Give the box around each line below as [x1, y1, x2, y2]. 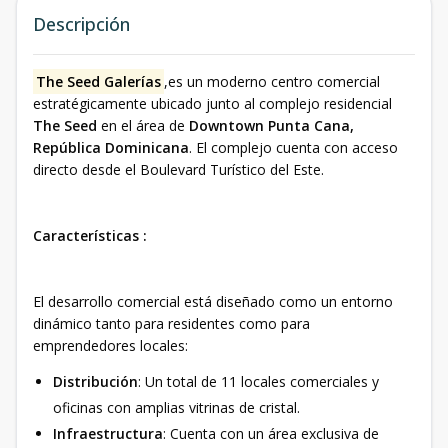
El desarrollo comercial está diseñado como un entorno [33, 292, 393, 311]
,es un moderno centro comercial [163, 72, 380, 91]
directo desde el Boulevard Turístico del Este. [33, 160, 324, 179]
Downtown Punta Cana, [189, 116, 354, 135]
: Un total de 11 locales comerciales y [138, 372, 379, 391]
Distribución [53, 372, 138, 391]
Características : [33, 226, 147, 245]
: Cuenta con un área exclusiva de [163, 424, 379, 443]
